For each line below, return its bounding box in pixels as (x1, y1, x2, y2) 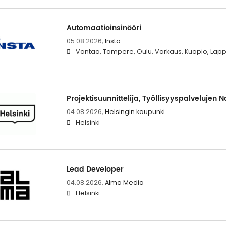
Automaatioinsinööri (66, 22, 141, 34)
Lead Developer (66, 163, 124, 176)
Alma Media (104, 178, 144, 187)
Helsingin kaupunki (104, 107, 165, 117)
